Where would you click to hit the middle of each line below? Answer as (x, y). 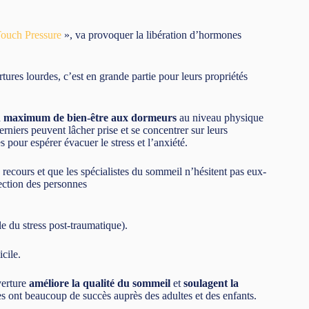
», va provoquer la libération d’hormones (151, 34)
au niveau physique (220, 117)
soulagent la (211, 283)
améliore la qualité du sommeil (100, 283)
